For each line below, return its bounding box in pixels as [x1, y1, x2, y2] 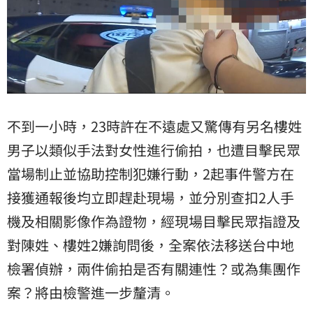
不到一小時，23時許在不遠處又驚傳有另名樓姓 [7, 116, 302, 136]
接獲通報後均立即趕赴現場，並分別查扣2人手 [7, 187, 294, 208]
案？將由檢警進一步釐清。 [7, 282, 175, 303]
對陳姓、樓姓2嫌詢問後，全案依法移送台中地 [7, 235, 294, 255]
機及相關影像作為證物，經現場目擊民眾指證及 [7, 211, 300, 231]
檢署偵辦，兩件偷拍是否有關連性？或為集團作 [7, 259, 300, 279]
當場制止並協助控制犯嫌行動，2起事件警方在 [7, 163, 294, 184]
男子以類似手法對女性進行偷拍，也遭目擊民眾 [7, 140, 300, 160]
